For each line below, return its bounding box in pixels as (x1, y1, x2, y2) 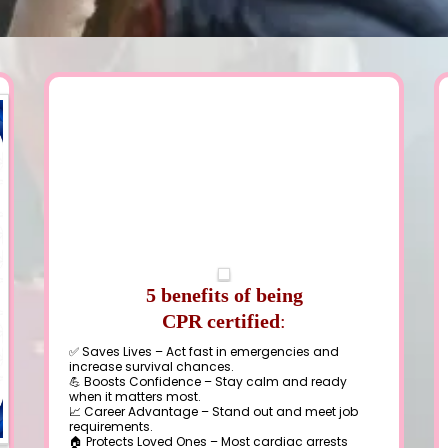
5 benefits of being (145, 284, 303, 306)
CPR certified (162, 310, 280, 332)
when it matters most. (69, 388, 201, 405)
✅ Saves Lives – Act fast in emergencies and (69, 343, 339, 360)
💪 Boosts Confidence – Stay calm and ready (69, 373, 347, 390)
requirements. (69, 418, 153, 435)
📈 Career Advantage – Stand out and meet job (69, 403, 358, 420)
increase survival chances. (69, 358, 234, 375)
